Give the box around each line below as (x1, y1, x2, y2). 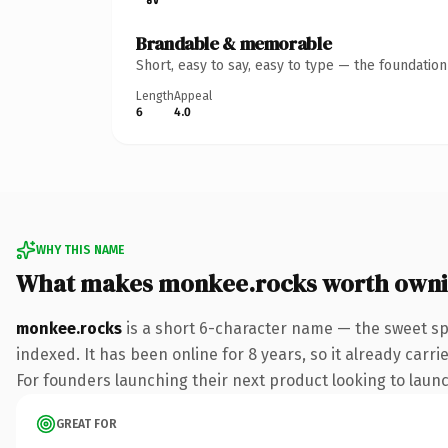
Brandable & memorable (136, 30, 332, 56)
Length (136, 88, 174, 103)
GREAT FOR (56, 416, 117, 431)
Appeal (174, 88, 212, 103)
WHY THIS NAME (36, 242, 124, 257)
